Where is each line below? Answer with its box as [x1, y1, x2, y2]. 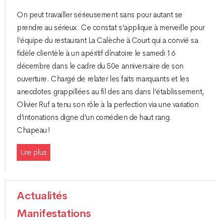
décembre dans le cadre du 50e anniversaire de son [17, 61, 184, 71]
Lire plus [20, 147, 47, 158]
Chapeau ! [17, 125, 50, 135]
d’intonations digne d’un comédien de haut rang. [17, 112, 172, 122]
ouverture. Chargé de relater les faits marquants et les [17, 74, 189, 84]
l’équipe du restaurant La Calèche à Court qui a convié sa [17, 35, 198, 45]
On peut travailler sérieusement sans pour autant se [17, 9, 183, 20]
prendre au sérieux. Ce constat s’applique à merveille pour [17, 22, 205, 33]
